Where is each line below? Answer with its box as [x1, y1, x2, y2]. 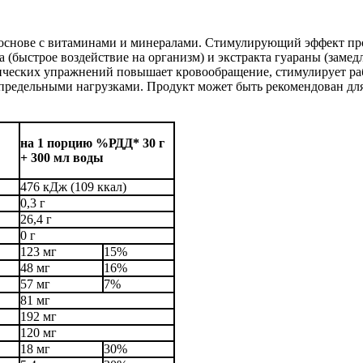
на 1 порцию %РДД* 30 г [20, 136, 164, 151]
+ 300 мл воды [20, 151, 104, 165]
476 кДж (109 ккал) [20, 180, 126, 194]
